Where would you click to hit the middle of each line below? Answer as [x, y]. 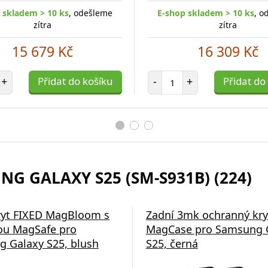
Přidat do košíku [75, 81]
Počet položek [199, 76]
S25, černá [172, 243]
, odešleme [91, 13]
